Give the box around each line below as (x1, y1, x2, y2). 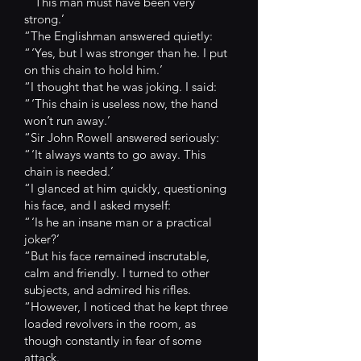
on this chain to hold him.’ (24, 62, 163, 77)
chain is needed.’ (24, 164, 114, 179)
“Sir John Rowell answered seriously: (24, 130, 219, 145)
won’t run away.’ (24, 113, 110, 128)
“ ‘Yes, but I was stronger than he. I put (24, 45, 227, 60)
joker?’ (24, 231, 60, 247)
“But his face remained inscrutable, (24, 248, 210, 263)
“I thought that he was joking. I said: (24, 79, 217, 94)
